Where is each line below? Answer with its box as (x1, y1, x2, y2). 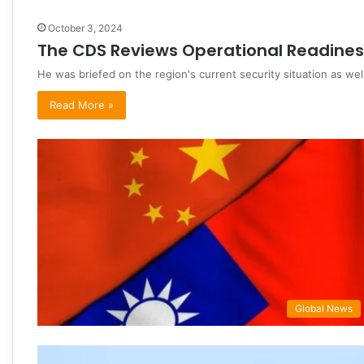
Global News (295, 302, 353, 315)
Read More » (50, 97, 114, 111)
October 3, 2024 (48, 21, 123, 34)
